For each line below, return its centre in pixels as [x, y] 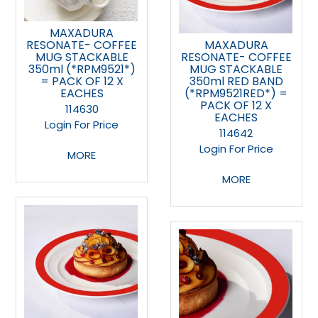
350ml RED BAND [236, 82]
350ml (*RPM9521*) [82, 70]
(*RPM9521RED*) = [236, 94]
